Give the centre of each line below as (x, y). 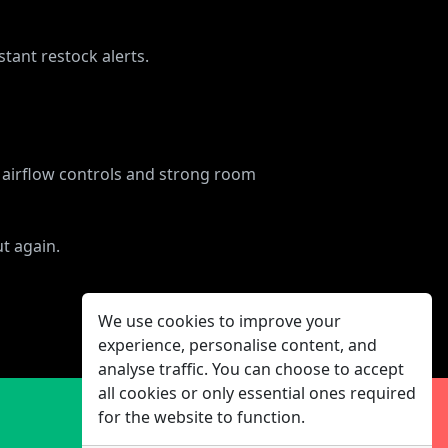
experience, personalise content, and (237, 345)
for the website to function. (201, 417)
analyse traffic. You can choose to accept (251, 369)
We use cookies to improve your (219, 321)
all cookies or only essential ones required (257, 393)
